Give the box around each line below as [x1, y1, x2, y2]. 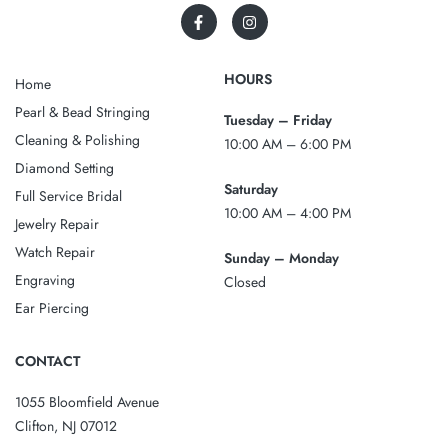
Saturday [224, 179, 278, 200]
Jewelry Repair [15, 214, 99, 235]
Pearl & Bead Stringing [15, 102, 150, 123]
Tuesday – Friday [224, 110, 332, 131]
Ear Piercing [15, 298, 89, 319]
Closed [224, 272, 266, 293]
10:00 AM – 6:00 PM [224, 134, 351, 155]
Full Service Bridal [15, 186, 122, 207]
